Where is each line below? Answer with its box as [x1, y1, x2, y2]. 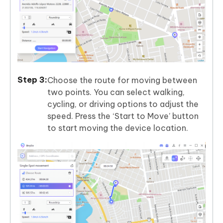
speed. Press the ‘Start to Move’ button [47, 111, 199, 121]
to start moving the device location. [47, 122, 188, 133]
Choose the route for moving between [47, 75, 197, 85]
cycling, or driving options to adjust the [47, 99, 199, 109]
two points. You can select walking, [47, 87, 185, 97]
